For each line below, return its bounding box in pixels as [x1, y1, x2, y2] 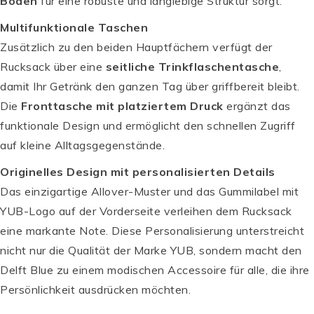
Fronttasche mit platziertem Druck [21, 98, 224, 113]
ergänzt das [223, 98, 291, 113]
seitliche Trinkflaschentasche [105, 59, 279, 74]
